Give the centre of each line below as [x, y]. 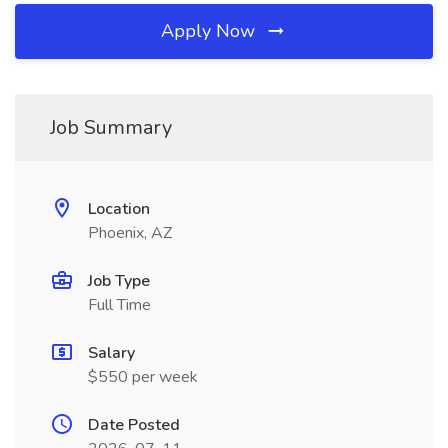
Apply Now [210, 31]
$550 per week [143, 377]
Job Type [119, 281]
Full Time [119, 305]
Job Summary [111, 127]
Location [119, 209]
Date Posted [134, 425]
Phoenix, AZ [130, 233]
